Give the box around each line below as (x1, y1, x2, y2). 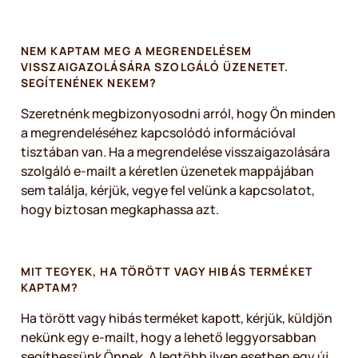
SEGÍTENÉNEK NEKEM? (21, 75, 164, 90)
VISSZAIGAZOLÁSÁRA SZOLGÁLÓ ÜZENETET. (21, 59, 289, 74)
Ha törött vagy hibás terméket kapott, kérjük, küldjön (21, 309, 332, 327)
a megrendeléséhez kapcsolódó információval (21, 124, 296, 141)
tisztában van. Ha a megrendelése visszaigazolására (21, 143, 330, 161)
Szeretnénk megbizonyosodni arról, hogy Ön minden (21, 105, 336, 122)
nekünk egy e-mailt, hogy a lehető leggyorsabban (21, 328, 316, 346)
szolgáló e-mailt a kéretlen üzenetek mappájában (21, 162, 314, 180)
